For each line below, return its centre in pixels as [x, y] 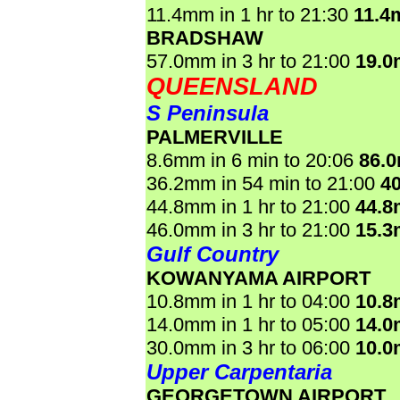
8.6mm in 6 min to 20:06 [253, 160]
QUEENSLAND [232, 87]
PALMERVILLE [215, 137]
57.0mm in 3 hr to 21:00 [251, 61]
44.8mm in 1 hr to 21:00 [251, 207]
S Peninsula [208, 113]
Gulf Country [212, 254]
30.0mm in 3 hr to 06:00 [251, 348]
